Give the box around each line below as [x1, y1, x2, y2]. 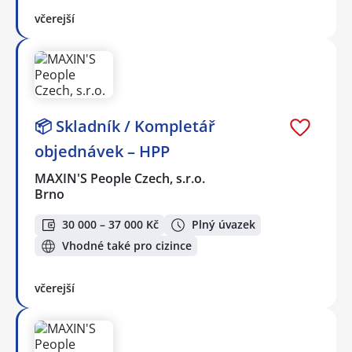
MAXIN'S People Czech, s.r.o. [35, 170, 207, 188]
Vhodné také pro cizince [62, 238, 192, 254]
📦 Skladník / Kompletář [35, 115, 215, 137]
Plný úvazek [192, 217, 255, 233]
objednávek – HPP [35, 141, 170, 163]
